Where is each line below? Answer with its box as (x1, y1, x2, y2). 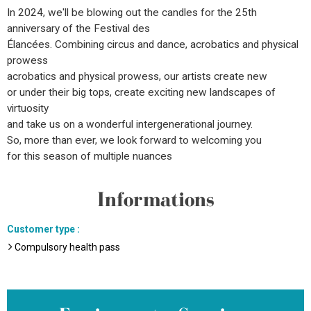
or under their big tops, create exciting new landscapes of (7, 86, 276, 99)
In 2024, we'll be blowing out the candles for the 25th (7, 6, 257, 19)
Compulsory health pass (15, 242, 120, 253)
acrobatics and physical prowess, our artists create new (7, 70, 267, 83)
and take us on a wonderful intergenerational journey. (7, 118, 253, 131)
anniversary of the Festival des (7, 22, 150, 35)
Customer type (7, 224, 77, 235)
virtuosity (7, 102, 49, 115)
